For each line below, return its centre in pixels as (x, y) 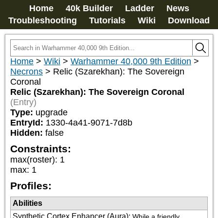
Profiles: (31, 186)
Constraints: (41, 149)
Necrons (27, 72)
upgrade (52, 112)
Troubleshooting (43, 20)
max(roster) (33, 160)
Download (189, 20)
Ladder (139, 8)
